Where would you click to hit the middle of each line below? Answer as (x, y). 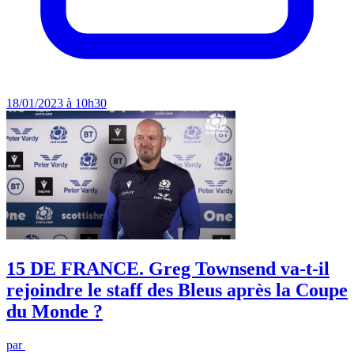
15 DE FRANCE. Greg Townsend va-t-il (168, 269)
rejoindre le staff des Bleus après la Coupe (177, 290)
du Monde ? (55, 312)
